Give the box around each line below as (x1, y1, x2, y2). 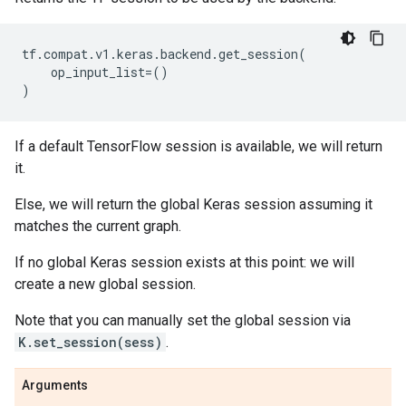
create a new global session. (14, 275, 196, 293)
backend (160, 45, 211, 63)
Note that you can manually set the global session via (14, 312, 351, 329)
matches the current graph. (14, 217, 181, 235)
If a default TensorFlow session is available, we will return (14, 138, 382, 155)
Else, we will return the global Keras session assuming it (14, 196, 372, 213)
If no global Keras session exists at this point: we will (14, 254, 354, 271)
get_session (218, 45, 298, 63)
